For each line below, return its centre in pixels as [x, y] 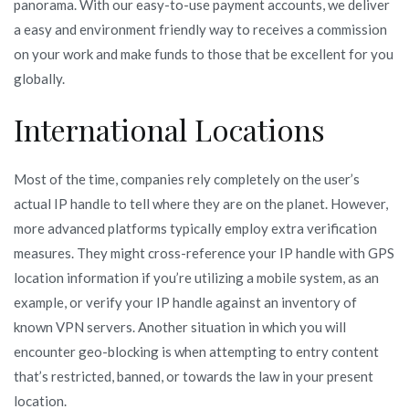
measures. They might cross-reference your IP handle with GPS [204, 252]
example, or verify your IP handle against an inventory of [185, 302]
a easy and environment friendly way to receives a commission [200, 29]
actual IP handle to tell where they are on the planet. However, [201, 203]
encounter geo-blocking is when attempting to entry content [196, 351]
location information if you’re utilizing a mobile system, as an [196, 277]
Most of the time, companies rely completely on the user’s [187, 178]
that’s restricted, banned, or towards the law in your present [194, 376]
